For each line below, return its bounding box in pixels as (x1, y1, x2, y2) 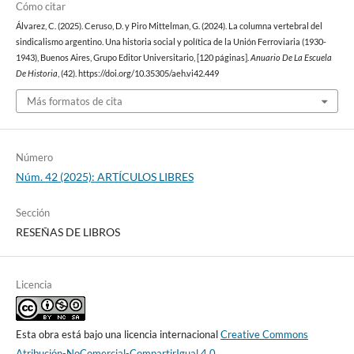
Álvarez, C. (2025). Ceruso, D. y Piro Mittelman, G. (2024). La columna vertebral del (15, 21, 322, 31)
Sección (15, 206, 50, 220)
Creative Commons (220, 328, 308, 341)
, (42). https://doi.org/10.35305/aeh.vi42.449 (57, 68, 219, 78)
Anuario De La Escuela (250, 52, 332, 62)
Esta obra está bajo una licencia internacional (15, 328, 220, 341)
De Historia (15, 68, 58, 78)
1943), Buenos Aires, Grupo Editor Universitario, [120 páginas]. (15, 52, 250, 62)
